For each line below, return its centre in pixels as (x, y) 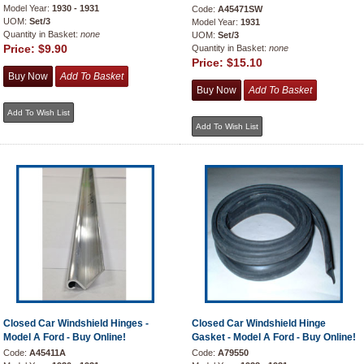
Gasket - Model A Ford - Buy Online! (274, 337)
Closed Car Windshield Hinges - (76, 323)
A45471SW (240, 9)
